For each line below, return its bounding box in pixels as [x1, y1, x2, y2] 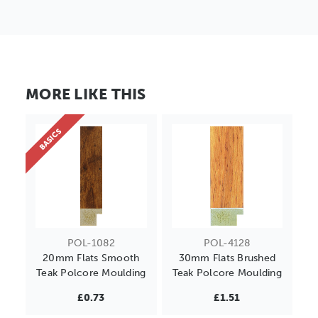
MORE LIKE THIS [26, 85, 146, 104]
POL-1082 [67, 237, 115, 250]
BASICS [37, 126, 63, 153]
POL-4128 [203, 237, 251, 250]
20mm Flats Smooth [43, 252, 140, 265]
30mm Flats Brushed [178, 252, 275, 265]
